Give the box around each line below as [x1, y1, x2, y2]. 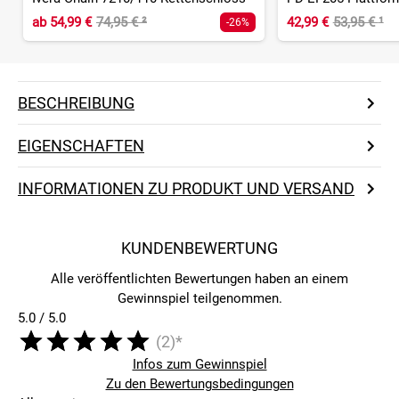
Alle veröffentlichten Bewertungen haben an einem [51, 271, 348, 288]
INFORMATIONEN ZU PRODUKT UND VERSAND [18, 179, 354, 199]
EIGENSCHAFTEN [18, 136, 144, 156]
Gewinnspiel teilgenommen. [117, 290, 282, 307]
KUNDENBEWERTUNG [121, 239, 278, 258]
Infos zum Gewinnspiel [132, 356, 267, 373]
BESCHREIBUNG [18, 94, 134, 113]
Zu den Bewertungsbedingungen [105, 376, 294, 393]
